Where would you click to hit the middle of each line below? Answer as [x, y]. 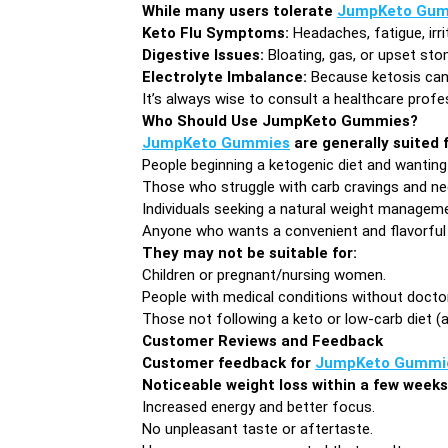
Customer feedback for [228, 362]
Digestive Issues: [203, 54]
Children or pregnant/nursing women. [264, 274]
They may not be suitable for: [249, 252]
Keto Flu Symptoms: [215, 32]
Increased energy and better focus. [258, 406]
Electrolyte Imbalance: [224, 76]
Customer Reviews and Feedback [262, 340]
